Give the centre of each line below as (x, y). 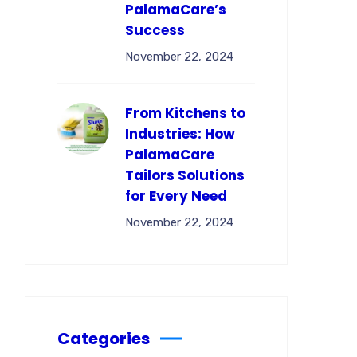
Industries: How (180, 134)
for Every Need (176, 196)
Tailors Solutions (185, 175)
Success (155, 30)
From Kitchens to (185, 113)
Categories (104, 339)
